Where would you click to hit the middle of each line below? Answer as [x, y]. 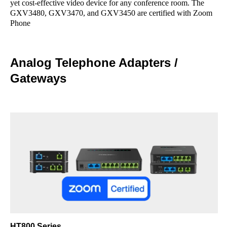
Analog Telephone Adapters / [94, 63]
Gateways [38, 78]
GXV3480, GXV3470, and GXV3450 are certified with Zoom [111, 13]
